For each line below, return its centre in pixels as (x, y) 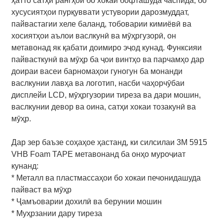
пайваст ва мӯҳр (42, 189)
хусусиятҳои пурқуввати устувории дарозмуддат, (100, 12)
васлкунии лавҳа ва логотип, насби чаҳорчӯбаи (98, 83)
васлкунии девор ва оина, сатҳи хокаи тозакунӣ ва (104, 107)
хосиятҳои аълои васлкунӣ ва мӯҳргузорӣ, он (94, 36)
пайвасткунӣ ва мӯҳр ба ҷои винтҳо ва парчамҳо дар (108, 59)
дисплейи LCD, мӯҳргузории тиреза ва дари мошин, (106, 95)
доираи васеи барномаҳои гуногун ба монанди (97, 71)
